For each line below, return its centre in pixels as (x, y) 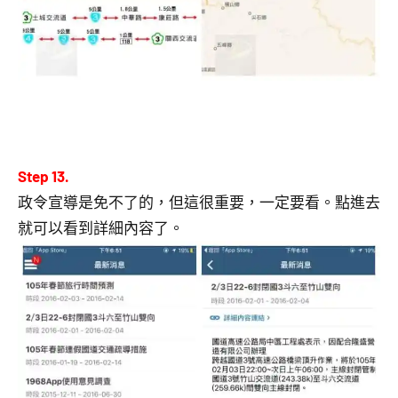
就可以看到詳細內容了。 (101, 227)
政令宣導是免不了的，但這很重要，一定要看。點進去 (199, 201)
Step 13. (44, 175)
